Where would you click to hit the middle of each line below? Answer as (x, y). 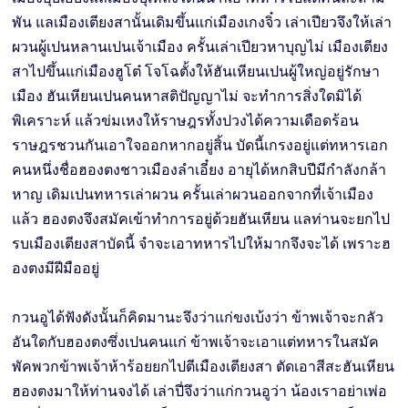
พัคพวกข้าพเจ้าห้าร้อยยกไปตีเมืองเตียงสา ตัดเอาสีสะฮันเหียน (204, 366)
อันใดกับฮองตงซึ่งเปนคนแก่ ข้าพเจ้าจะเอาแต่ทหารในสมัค (196, 342)
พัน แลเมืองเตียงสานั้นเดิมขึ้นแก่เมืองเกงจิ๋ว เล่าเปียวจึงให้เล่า (202, 22)
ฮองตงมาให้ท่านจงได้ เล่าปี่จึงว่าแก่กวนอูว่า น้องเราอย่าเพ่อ (200, 391)
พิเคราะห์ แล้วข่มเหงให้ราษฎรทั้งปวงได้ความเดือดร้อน (186, 120)
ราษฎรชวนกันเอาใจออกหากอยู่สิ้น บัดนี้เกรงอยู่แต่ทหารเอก (200, 145)
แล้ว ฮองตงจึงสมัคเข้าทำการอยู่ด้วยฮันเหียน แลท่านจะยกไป (201, 219)
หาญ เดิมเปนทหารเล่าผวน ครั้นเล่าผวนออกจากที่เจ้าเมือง (193, 194)
